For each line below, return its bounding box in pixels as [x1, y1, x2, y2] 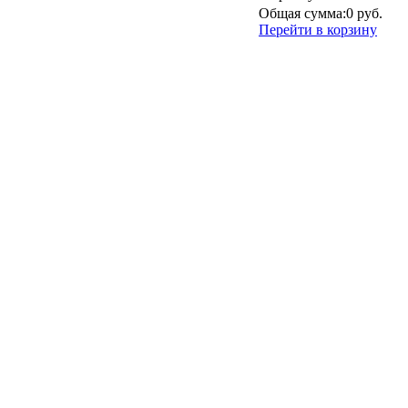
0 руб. [346, 5, 382, 21]
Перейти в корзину [259, 22, 377, 37]
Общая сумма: [259, 5, 346, 21]
